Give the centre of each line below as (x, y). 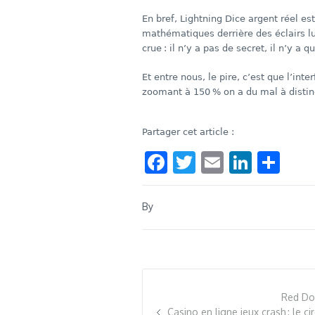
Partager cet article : (188, 132)
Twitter (232, 162)
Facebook (215, 162)
